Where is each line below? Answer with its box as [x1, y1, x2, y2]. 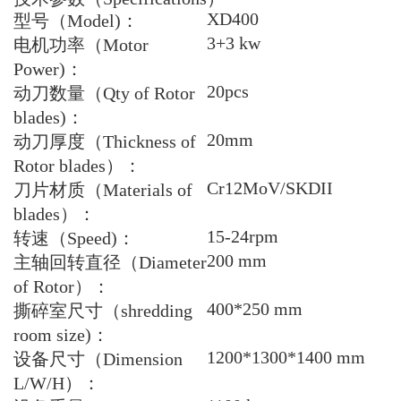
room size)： [13, 325, 109, 346]
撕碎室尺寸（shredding [13, 301, 192, 321]
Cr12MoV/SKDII [206, 178, 333, 199]
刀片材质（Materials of [13, 180, 192, 200]
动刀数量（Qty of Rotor [13, 83, 195, 104]
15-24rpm [206, 226, 278, 247]
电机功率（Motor [13, 35, 149, 55]
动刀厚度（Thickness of [13, 132, 196, 152]
